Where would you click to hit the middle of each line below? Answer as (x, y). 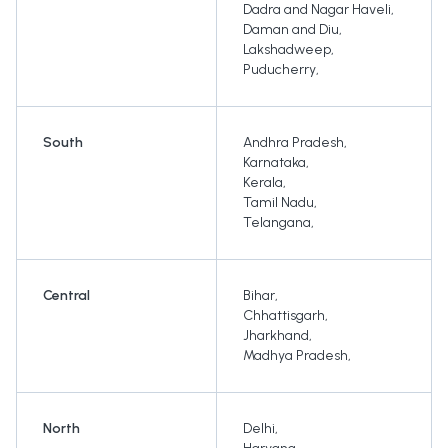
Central (66, 296)
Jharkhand (276, 336)
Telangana (277, 223)
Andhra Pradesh (293, 143)
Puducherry (279, 70)
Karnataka (274, 163)
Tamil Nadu (278, 203)
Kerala (263, 183)
